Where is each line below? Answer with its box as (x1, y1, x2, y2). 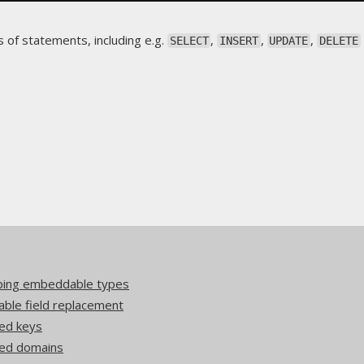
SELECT (169, 34, 209, 47)
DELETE (318, 34, 358, 47)
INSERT (219, 34, 259, 47)
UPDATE (269, 34, 309, 47)
